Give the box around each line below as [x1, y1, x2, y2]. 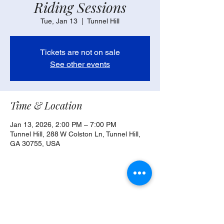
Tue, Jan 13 [40, 17, 77, 25]
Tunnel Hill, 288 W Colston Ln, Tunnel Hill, [10, 130, 140, 138]
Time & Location [10, 98, 82, 112]
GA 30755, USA [10, 139, 60, 147]
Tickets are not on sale [40, 47, 120, 57]
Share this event [10, 192, 80, 205]
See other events [50, 59, 110, 69]
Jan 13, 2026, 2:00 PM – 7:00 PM [10, 120, 116, 128]
